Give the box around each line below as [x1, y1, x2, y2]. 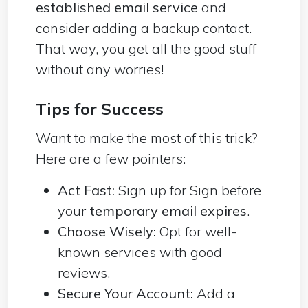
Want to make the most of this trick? [36, 129, 258, 146]
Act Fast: [58, 181, 115, 199]
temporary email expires [86, 201, 247, 219]
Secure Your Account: [58, 284, 193, 302]
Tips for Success [36, 98, 164, 119]
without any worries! [36, 60, 164, 78]
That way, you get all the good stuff [36, 39, 256, 57]
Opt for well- [156, 222, 236, 240]
